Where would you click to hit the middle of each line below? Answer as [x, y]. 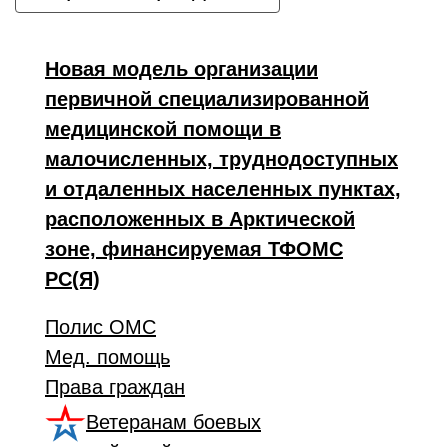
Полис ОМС [100, 327]
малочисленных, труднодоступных [221, 159]
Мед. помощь [107, 357]
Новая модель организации [181, 69]
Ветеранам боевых [173, 422]
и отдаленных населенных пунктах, [223, 189]
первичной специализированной [207, 99]
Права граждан [115, 387]
